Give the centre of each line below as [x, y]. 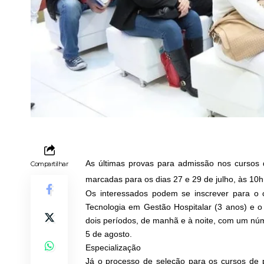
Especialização [113, 248]
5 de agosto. [109, 234]
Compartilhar [49, 164]
